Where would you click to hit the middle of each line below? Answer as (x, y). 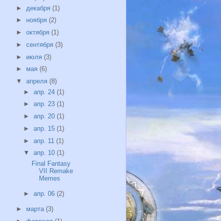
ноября (37, 20)
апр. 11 (45, 141)
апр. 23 (45, 104)
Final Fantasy (51, 163)
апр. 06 (45, 194)
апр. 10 (45, 153)
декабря (39, 8)
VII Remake (56, 171)
